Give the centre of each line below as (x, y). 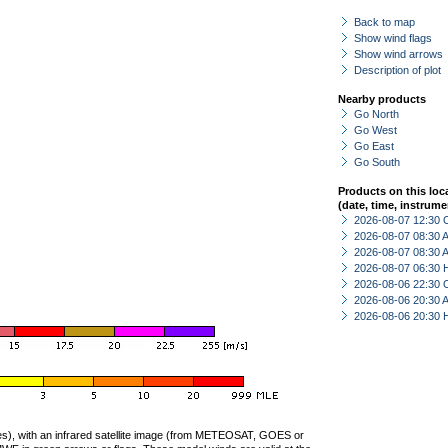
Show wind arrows (398, 54)
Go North (376, 114)
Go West (375, 130)
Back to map (384, 22)
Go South (377, 162)
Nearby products (382, 99)
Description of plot (397, 70)
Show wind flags (393, 38)
